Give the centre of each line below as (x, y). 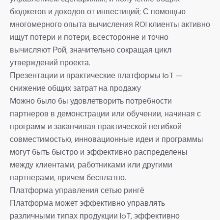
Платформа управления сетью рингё (77, 190)
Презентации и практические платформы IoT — (96, 75)
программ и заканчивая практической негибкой (96, 126)
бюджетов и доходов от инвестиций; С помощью (98, 11)
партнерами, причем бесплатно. (68, 177)
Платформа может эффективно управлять (87, 203)
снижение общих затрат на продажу (75, 88)
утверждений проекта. (50, 62)
